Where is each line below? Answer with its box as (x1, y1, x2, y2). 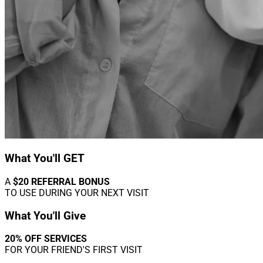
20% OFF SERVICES (5, 233, 87, 245)
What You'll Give (5, 209, 86, 222)
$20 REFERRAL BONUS (13, 176, 110, 187)
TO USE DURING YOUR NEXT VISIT (5, 187, 149, 198)
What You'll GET (5, 152, 85, 166)
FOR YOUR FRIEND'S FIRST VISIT (5, 244, 143, 256)
